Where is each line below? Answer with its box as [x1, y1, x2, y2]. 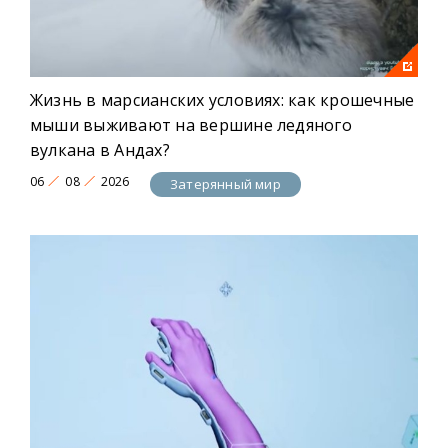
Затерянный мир [170, 174, 281, 193]
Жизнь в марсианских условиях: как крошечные [30, 89, 415, 112]
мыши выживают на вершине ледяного [30, 114, 352, 137]
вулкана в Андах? [30, 139, 170, 162]
